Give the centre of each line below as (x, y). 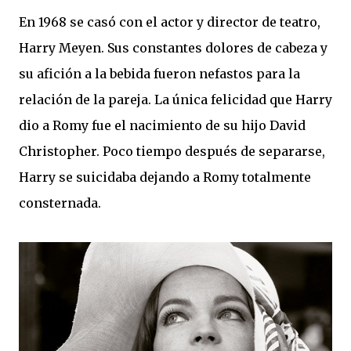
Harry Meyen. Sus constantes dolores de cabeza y (173, 48)
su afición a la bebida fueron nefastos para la (159, 74)
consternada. (60, 203)
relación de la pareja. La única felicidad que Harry (175, 100)
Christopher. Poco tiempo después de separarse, (172, 152)
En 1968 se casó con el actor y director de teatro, (170, 22)
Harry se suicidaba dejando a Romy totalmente (165, 177)
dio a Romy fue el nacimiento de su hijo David (162, 126)
